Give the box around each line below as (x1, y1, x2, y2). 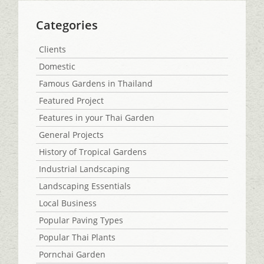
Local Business (39, 197, 97, 209)
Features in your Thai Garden (39, 111, 155, 123)
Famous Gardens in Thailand (39, 77, 153, 89)
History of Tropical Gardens (39, 146, 147, 157)
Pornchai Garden (39, 248, 106, 260)
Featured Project (39, 94, 104, 106)
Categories (36, 16, 98, 33)
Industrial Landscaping (39, 163, 130, 174)
